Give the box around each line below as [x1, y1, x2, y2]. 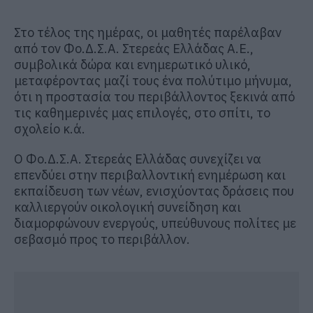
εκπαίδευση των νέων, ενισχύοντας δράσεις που [14, 183, 294, 200]
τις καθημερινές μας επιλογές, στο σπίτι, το [14, 105, 270, 122]
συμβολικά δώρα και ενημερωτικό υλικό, [14, 57, 251, 73]
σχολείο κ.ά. [14, 121, 85, 138]
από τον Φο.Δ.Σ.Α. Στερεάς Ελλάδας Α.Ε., [14, 41, 254, 57]
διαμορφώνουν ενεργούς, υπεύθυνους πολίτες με [14, 215, 296, 232]
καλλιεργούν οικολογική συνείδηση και [14, 199, 241, 216]
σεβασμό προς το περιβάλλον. [14, 231, 190, 248]
